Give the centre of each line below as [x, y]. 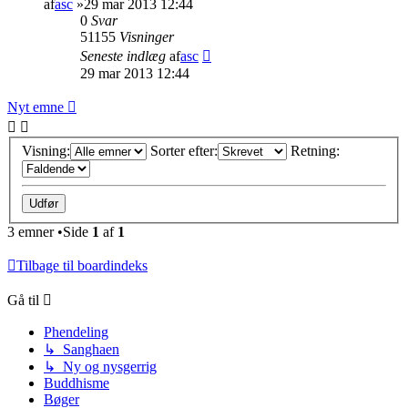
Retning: [315, 151]
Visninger [147, 36]
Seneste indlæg [125, 56]
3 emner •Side [50, 232]
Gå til [23, 301]
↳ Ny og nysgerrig [100, 367]
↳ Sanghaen [82, 350]
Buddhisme [76, 383]
